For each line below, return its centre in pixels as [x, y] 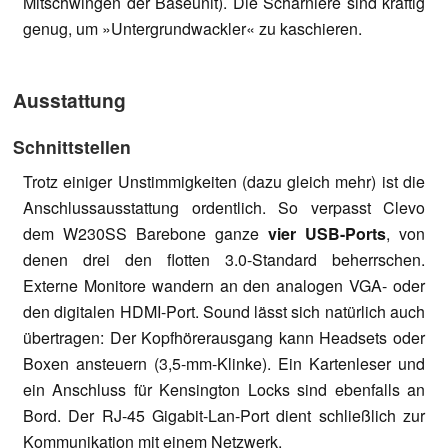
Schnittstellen [72, 146]
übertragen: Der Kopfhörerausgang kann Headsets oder [224, 337]
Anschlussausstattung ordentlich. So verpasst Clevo [224, 207]
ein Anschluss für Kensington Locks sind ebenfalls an [224, 389]
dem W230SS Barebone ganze [145, 233]
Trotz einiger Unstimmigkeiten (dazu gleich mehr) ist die [224, 181]
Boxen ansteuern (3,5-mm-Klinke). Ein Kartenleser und [224, 363]
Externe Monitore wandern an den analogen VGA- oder [224, 285]
